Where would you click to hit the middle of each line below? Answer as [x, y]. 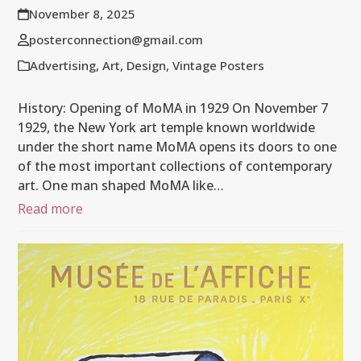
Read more [51, 209]
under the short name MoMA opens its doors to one [178, 147]
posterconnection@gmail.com [116, 40]
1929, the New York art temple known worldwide [167, 128]
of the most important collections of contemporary [175, 166]
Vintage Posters [219, 66]
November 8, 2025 [82, 14]
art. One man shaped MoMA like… [121, 186]
